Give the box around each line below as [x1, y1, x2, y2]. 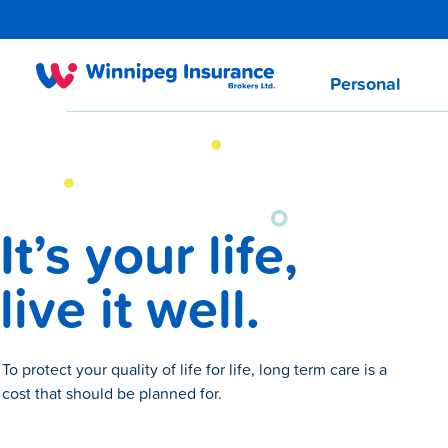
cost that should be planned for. [2, 381, 222, 406]
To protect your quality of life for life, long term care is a [2, 357, 387, 382]
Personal [329, 70, 401, 98]
